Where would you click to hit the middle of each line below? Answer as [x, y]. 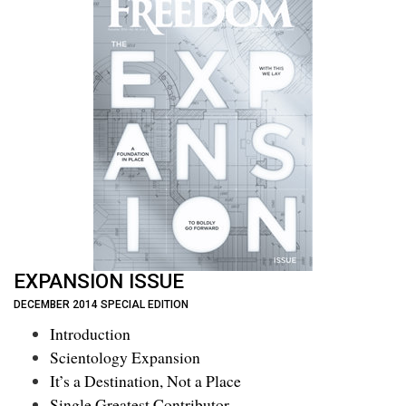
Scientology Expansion [125, 358]
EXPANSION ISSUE [99, 280]
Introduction [90, 334]
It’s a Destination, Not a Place [145, 381]
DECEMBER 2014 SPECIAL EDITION [101, 304]
